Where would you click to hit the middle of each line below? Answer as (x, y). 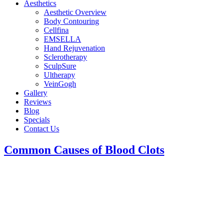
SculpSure (60, 66)
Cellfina (56, 30)
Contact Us (42, 129)
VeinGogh (60, 84)
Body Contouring (71, 21)
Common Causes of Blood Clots (84, 150)
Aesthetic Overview (75, 12)
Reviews (38, 102)
